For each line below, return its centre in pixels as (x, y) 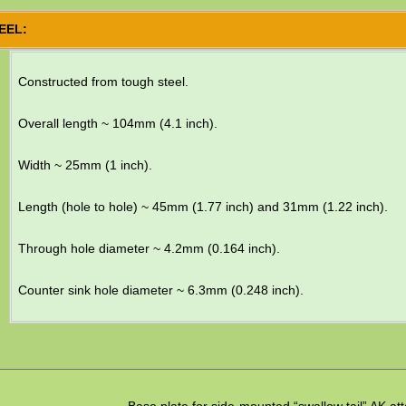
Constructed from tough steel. (103, 82)
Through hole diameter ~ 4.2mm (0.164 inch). (149, 249)
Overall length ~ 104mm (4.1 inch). (117, 124)
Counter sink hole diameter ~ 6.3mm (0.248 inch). (160, 290)
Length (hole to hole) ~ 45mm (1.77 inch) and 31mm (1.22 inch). (203, 207)
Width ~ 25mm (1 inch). (85, 165)
